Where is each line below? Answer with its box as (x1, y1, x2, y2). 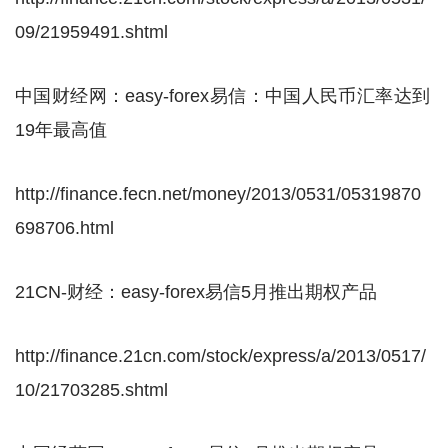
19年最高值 (15, 120, 107, 140)
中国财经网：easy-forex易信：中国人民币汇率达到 (15, 86, 430, 106)
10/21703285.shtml (15, 380, 168, 400)
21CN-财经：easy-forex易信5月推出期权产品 (15, 282, 377, 302)
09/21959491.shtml (15, 22, 168, 42)
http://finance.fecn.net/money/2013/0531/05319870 (15, 184, 421, 204)
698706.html (15, 218, 114, 238)
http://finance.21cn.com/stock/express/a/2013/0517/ (15, 346, 426, 366)
